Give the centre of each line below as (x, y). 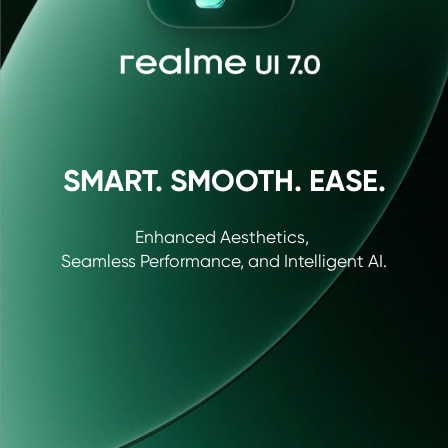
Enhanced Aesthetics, (223, 237)
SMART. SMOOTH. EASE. (225, 180)
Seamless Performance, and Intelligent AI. (223, 261)
